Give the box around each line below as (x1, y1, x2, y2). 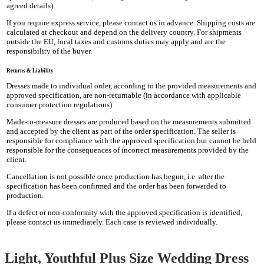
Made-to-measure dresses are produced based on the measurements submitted (6, 117, 252, 127)
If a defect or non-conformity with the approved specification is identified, (6, 208, 243, 217)
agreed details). (6, 1, 55, 11)
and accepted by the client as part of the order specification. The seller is (6, 127, 236, 136)
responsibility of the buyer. (6, 47, 93, 56)
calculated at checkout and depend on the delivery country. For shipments (6, 28, 242, 37)
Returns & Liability (6, 68, 54, 74)
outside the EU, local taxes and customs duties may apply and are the (6, 37, 226, 47)
